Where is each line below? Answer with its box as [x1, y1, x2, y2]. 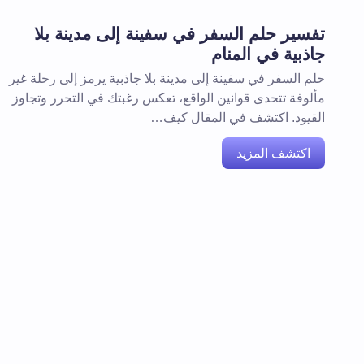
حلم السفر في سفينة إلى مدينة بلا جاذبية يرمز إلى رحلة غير [9, 71, 325, 85]
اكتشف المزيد [236, 146, 310, 160]
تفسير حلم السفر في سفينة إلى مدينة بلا [34, 24, 325, 43]
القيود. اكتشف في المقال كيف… [150, 110, 325, 124]
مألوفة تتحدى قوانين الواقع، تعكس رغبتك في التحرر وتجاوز [12, 91, 325, 105]
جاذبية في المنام [211, 45, 325, 63]
